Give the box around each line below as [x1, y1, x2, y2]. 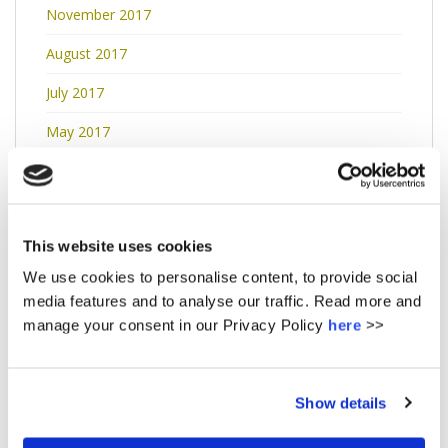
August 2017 [46, 43, 127, 63]
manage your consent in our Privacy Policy [23, 316, 328, 334]
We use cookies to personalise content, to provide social [23, 268, 417, 286]
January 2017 [46, 238, 130, 258]
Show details [295, 394, 387, 411]
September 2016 [46, 394, 153, 414]
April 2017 [46, 160, 110, 180]
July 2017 [46, 82, 104, 102]
